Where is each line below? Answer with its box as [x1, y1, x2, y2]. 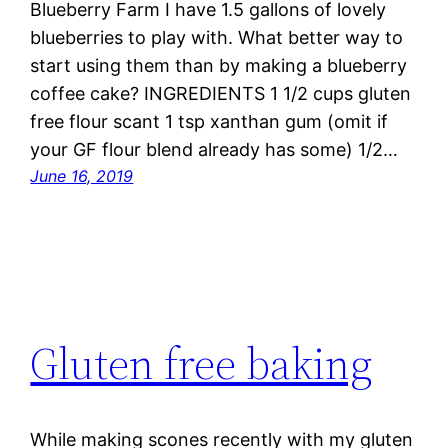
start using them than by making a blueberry [30, 55, 408, 77]
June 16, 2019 [30, 166, 134, 187]
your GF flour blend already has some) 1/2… [30, 139, 399, 161]
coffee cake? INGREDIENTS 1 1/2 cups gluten [30, 83, 412, 105]
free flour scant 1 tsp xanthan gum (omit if [30, 111, 389, 133]
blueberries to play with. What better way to [30, 27, 404, 49]
